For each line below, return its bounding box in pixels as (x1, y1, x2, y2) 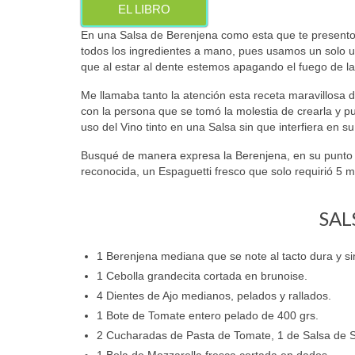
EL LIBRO (118, 2, 170, 16)
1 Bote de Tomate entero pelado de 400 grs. (97, 308, 319, 322)
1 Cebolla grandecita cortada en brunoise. (97, 269, 307, 282)
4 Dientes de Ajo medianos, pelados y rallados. (97, 288, 331, 302)
